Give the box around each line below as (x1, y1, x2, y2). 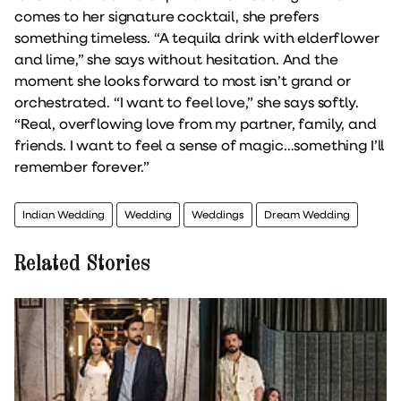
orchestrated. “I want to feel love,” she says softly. (14, 92, 359, 112)
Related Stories (14, 250, 150, 277)
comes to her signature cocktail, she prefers (14, 6, 319, 26)
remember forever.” (14, 157, 150, 176)
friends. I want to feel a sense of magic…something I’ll (14, 135, 385, 155)
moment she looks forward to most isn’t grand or (14, 71, 351, 90)
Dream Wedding (264, 208, 350, 222)
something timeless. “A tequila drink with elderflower (14, 28, 380, 47)
